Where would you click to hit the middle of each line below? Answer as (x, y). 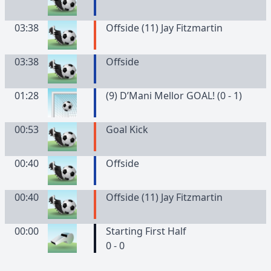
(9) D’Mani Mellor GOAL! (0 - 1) (174, 96)
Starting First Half (146, 231)
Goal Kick (127, 129)
